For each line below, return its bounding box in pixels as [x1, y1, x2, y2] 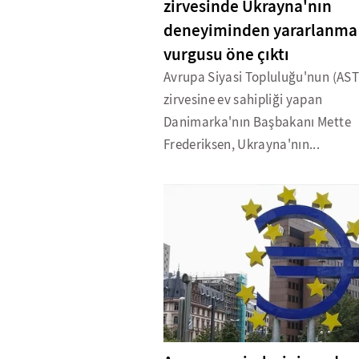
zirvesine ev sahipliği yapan [163, 91, 323, 109]
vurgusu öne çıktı [163, 43, 289, 67]
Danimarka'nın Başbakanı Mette [163, 114, 351, 131]
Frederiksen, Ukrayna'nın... [163, 136, 321, 154]
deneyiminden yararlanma [163, 19, 357, 42]
